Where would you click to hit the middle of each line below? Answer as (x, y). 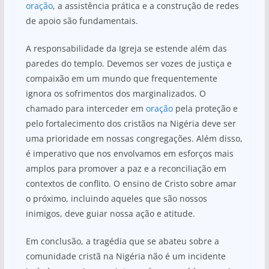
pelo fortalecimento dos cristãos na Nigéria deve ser (131, 123)
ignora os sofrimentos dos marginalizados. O (116, 93)
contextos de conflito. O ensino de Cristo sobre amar (131, 183)
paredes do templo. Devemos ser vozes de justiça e (128, 63)
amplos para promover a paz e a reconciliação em (126, 168)
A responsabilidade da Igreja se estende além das (126, 48)
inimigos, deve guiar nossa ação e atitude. (110, 213)
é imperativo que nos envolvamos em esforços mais (129, 153)
